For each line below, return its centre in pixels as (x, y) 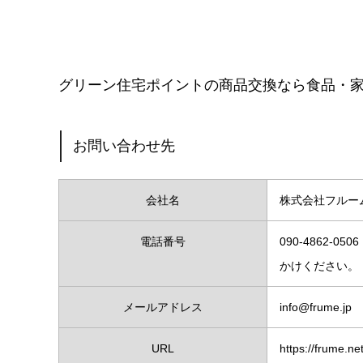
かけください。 (319, 266)
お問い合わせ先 (124, 146)
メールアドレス (163, 307)
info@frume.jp (316, 307)
